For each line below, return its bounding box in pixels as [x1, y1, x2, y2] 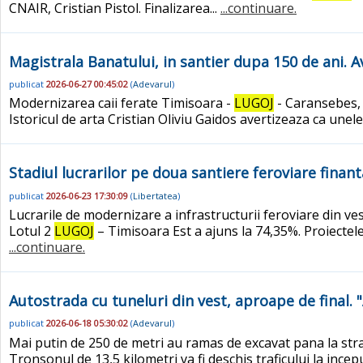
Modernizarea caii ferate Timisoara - [9, 94, 234, 113]
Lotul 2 [9, 221, 54, 240]
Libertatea [133, 189, 177, 202]
